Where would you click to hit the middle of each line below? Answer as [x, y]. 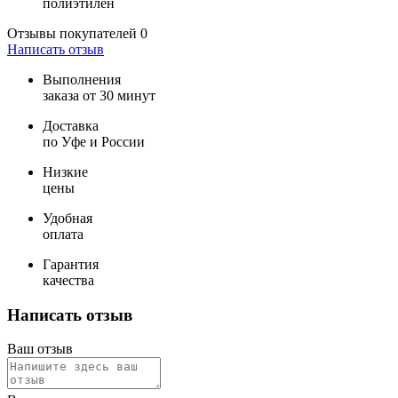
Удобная [68, 218]
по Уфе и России [94, 141]
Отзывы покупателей [74, 33]
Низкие [65, 171]
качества [68, 280]
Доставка [71, 125]
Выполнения [82, 79]
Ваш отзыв [40, 349]
